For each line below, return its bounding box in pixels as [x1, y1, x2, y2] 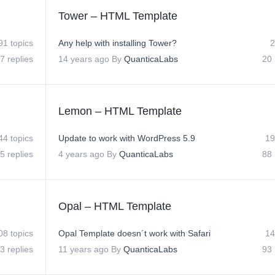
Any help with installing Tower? [58, 38, 177, 48]
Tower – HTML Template [58, 10, 177, 22]
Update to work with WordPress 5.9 [58, 133, 195, 143]
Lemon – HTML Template [58, 105, 182, 117]
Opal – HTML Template [58, 200, 171, 212]
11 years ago [58, 244, 109, 254]
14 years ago [58, 54, 109, 64]
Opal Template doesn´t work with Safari [58, 228, 211, 238]
